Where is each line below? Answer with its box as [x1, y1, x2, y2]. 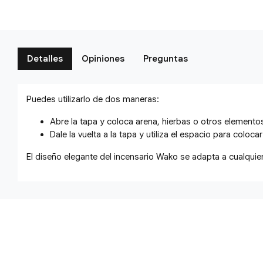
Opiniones [82, 53, 124, 65]
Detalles [27, 53, 63, 65]
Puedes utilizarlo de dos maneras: [26, 94, 161, 105]
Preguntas [143, 53, 188, 65]
